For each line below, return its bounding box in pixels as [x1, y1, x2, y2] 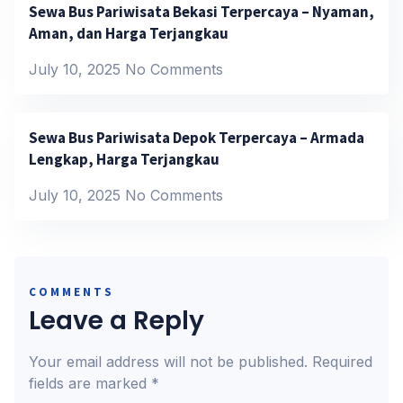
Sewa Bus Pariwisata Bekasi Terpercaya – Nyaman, [29, 2, 374, 22]
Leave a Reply [29, 303, 204, 339]
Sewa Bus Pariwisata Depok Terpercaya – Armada [29, 128, 364, 148]
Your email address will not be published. [29, 353, 308, 372]
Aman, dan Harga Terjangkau [29, 23, 228, 44]
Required [312, 353, 372, 372]
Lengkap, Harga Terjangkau [29, 149, 219, 170]
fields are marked [29, 374, 151, 393]
